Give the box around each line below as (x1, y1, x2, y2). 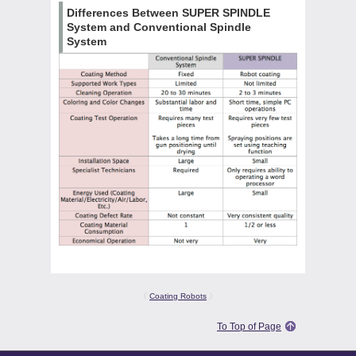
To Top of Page (217, 321, 281, 333)
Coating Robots (149, 292, 207, 301)
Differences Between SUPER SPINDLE (67, 6, 270, 19)
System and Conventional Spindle (67, 20, 251, 33)
